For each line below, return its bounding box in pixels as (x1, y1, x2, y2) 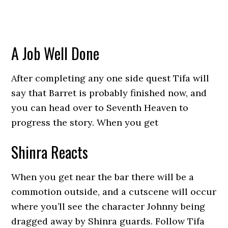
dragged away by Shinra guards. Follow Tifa (11, 215, 205, 227)
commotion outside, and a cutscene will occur (11, 186, 217, 197)
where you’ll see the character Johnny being (11, 201, 206, 212)
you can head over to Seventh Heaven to (11, 102, 189, 113)
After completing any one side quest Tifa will (11, 72, 210, 84)
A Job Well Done (11, 42, 100, 65)
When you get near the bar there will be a (11, 171, 194, 183)
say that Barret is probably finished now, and (11, 87, 207, 99)
